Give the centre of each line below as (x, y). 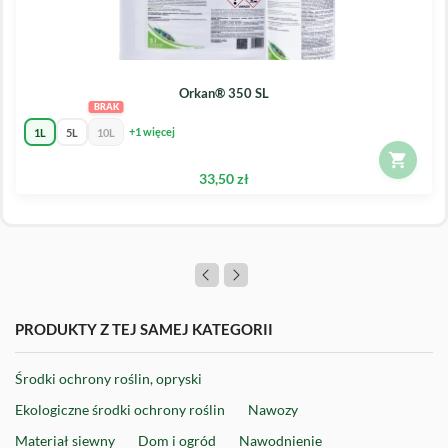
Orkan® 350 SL (224, 92)
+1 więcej (152, 132)
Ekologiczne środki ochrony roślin (120, 409)
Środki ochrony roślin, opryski (108, 378)
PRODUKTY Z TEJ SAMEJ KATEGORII (144, 328)
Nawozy (273, 409)
